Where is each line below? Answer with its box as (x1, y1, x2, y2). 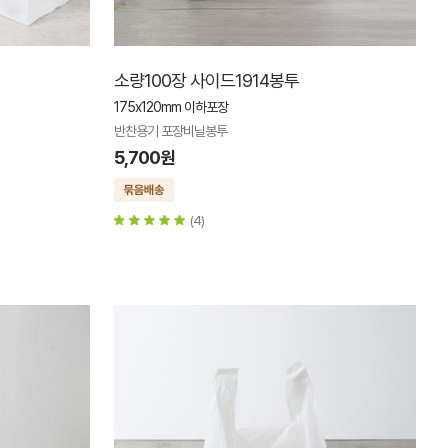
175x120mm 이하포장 (114, 99, 228, 115)
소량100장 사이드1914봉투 (114, 70, 299, 91)
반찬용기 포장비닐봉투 (114, 123, 227, 139)
